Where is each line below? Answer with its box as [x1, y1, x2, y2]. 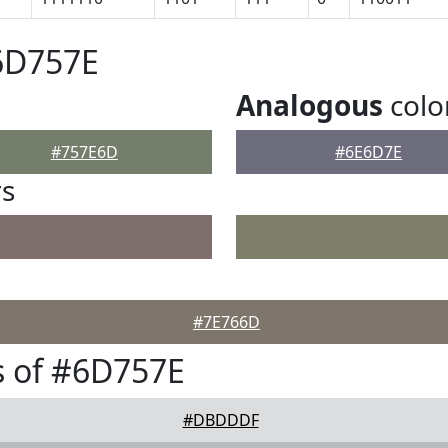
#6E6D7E [335, 141, 403, 163]
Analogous [236, 86, 383, 124]
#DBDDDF [182, 409, 259, 431]
